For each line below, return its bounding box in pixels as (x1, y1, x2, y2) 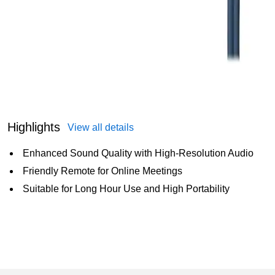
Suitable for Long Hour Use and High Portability (23, 184, 230, 195)
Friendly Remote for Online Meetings (23, 166, 182, 177)
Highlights (7, 120, 60, 134)
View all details (68, 122, 134, 133)
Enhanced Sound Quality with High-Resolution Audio (23, 148, 254, 159)
